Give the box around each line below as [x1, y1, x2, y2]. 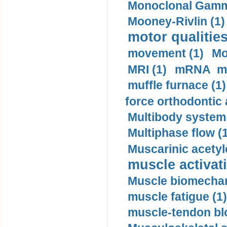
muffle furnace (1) [128, 79, 226, 92]
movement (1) [128, 47, 204, 60]
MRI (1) [128, 63, 167, 76]
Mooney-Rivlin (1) [128, 15, 225, 28]
